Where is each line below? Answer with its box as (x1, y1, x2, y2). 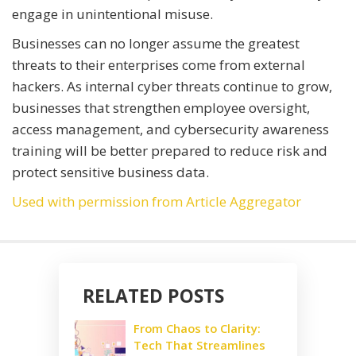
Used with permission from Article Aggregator (12, 192, 301, 211)
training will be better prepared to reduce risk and (12, 141, 327, 160)
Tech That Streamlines (133, 336, 265, 353)
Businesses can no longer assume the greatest (12, 33, 300, 52)
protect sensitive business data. (12, 162, 215, 181)
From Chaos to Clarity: (133, 319, 261, 336)
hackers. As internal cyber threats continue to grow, (12, 76, 332, 95)
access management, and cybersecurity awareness (12, 119, 329, 138)
